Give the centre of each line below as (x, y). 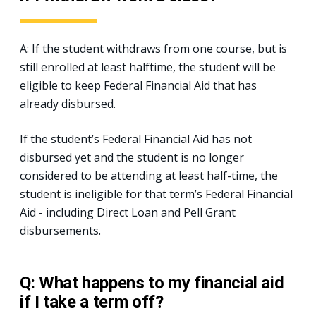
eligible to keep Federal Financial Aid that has (138, 85)
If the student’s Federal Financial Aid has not (136, 139)
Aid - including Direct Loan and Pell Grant (128, 212)
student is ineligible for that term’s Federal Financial (156, 194)
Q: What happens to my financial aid (152, 282)
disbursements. (60, 230)
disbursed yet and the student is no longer (132, 157)
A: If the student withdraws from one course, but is (153, 48)
